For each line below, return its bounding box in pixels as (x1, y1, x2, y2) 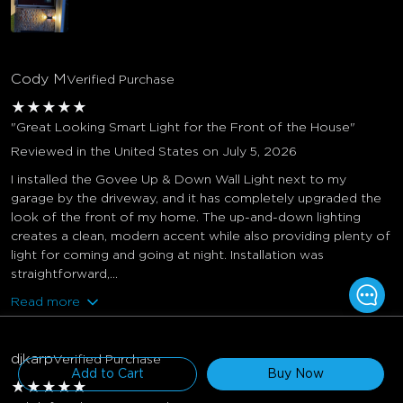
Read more (11, 295, 80, 309)
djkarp (11, 351, 53, 366)
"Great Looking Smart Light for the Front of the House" (11, 121, 355, 134)
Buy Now (267, 368, 324, 381)
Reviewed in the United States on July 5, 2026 (11, 145, 297, 158)
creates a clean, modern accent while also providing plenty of (11, 229, 390, 243)
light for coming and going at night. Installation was (11, 248, 324, 262)
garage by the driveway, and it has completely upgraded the (11, 192, 381, 205)
